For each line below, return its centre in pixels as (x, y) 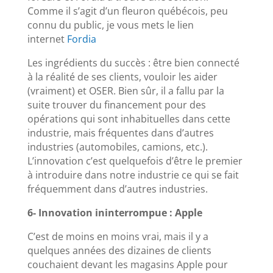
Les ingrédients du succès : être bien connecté (133, 62)
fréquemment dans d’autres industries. (117, 189)
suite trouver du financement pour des (116, 105)
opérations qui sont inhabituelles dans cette (129, 119)
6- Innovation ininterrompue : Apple (115, 212)
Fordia (81, 39)
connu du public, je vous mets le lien (110, 25)
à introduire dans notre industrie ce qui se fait (133, 175)
